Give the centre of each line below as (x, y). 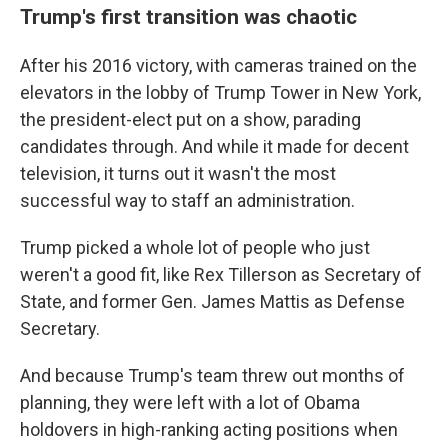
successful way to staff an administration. (187, 200)
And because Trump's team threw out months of (212, 375)
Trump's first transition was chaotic (188, 16)
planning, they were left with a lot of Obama (190, 402)
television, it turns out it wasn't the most (178, 173)
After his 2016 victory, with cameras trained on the (218, 65)
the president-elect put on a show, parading (190, 119)
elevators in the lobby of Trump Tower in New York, (220, 92)
